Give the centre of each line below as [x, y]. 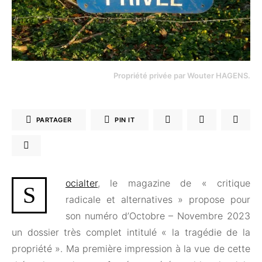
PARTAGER [54, 120]
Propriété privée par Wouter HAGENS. [182, 76]
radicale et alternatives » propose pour [158, 200]
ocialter [82, 183]
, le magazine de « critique [174, 183]
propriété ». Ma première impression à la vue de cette [131, 249]
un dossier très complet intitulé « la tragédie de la [131, 232]
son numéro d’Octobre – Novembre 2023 [158, 216]
